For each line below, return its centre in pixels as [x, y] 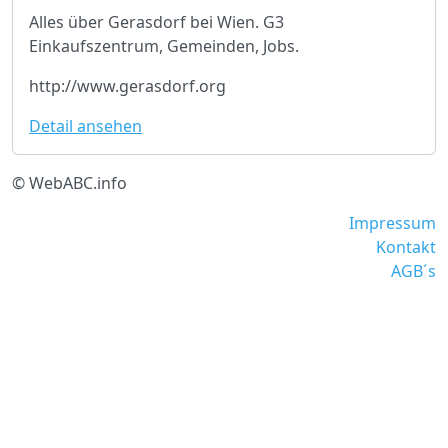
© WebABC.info [69, 183]
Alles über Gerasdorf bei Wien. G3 [156, 22]
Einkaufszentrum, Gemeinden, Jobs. [164, 46]
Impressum [392, 223]
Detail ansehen [85, 126]
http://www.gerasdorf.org [127, 86]
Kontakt [406, 247]
